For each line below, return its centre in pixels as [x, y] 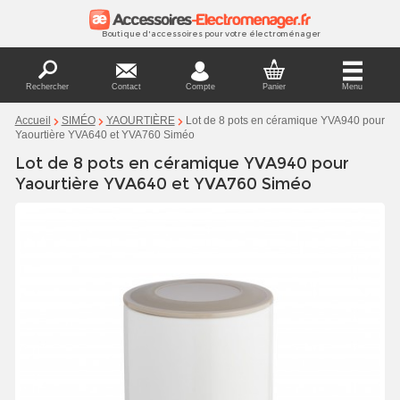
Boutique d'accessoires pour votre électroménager [211, 34]
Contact [126, 87]
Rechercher [48, 87]
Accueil [33, 121]
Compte [200, 87]
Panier [275, 87]
